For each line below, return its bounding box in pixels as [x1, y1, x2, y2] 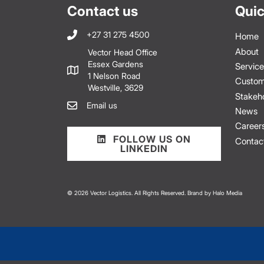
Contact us [67, 3, 138, 19]
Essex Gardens [88, 59, 144, 69]
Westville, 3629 [88, 82, 144, 93]
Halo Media [213, 189, 242, 196]
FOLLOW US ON [110, 133, 191, 145]
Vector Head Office [88, 47, 158, 57]
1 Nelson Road [88, 71, 141, 81]
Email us [87, 100, 118, 110]
